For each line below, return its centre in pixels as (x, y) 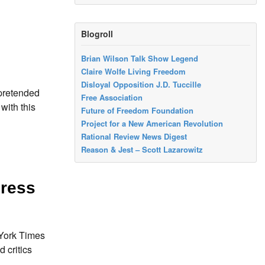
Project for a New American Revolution (152, 124)
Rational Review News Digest (134, 137)
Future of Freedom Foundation (138, 111)
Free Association (112, 98)
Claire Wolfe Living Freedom (134, 72)
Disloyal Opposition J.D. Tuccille (141, 85)
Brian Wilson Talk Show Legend (140, 59)
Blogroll (97, 34)
